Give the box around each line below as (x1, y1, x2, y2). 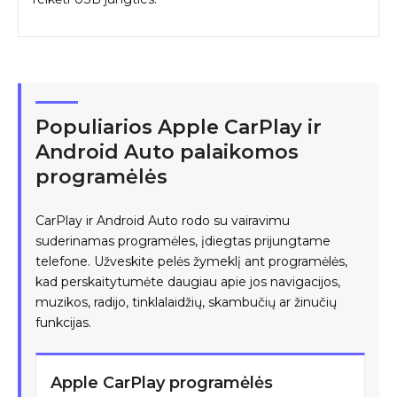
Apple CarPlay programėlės (51, 372, 273, 393)
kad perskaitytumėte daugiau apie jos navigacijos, (35, 273, 340, 290)
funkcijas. (35, 314, 91, 331)
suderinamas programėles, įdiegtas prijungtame (35, 232, 331, 249)
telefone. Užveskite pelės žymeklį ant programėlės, (35, 253, 347, 269)
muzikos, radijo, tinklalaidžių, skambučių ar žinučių (35, 293, 337, 310)
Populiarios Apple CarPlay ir (35, 114, 322, 139)
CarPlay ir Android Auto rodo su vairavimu (35, 212, 290, 229)
